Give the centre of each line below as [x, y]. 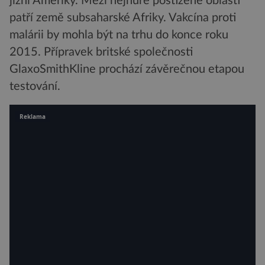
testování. [35, 87]
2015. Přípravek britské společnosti [101, 52]
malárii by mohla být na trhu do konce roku [119, 35]
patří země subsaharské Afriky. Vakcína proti [123, 18]
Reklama [33, 117]
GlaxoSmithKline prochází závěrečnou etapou [127, 70]
